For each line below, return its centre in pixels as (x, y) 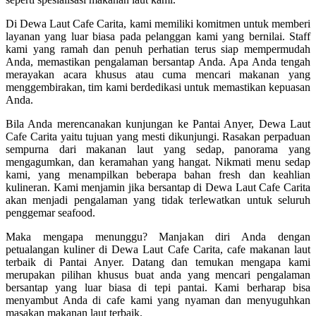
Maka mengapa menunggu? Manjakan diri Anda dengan (158, 237)
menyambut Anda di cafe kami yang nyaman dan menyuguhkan (158, 300)
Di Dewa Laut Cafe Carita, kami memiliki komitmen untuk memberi (158, 24)
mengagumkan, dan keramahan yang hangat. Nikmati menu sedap (158, 162)
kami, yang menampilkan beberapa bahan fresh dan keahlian (158, 175)
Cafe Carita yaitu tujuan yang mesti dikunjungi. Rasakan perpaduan (158, 137)
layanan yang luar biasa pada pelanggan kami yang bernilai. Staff (158, 37)
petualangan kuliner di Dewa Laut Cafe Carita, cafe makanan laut (158, 250)
